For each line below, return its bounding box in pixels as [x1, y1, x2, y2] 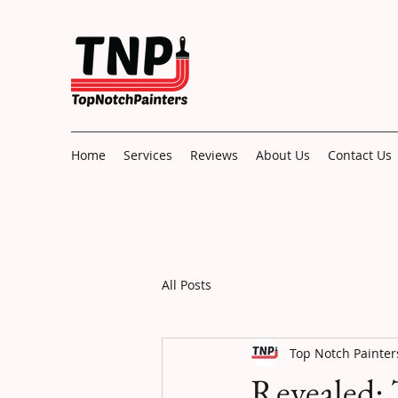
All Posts [162, 275, 211, 293]
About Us [256, 147, 310, 163]
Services [123, 147, 172, 163]
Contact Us [328, 147, 392, 163]
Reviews [190, 147, 238, 163]
